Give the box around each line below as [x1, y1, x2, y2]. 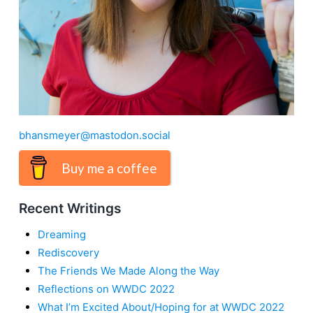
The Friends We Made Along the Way [38, 263, 219, 277]
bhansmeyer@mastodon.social [19, 128, 170, 142]
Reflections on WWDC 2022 [38, 282, 175, 296]
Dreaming [38, 227, 86, 241]
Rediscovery [38, 245, 99, 259]
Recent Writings [19, 200, 122, 217]
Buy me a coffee [61, 159, 157, 176]
